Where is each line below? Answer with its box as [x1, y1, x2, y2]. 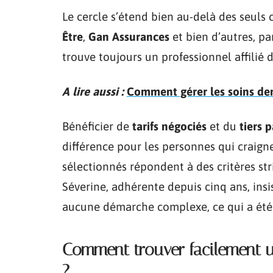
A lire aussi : [62, 85, 124, 98]
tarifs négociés [132, 119, 207, 133]
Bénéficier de [62, 119, 132, 133]
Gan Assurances [88, 30, 169, 43]
